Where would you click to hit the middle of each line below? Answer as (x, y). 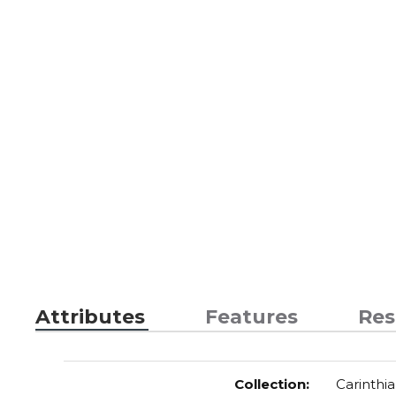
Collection (270, 384)
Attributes (90, 317)
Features (251, 317)
